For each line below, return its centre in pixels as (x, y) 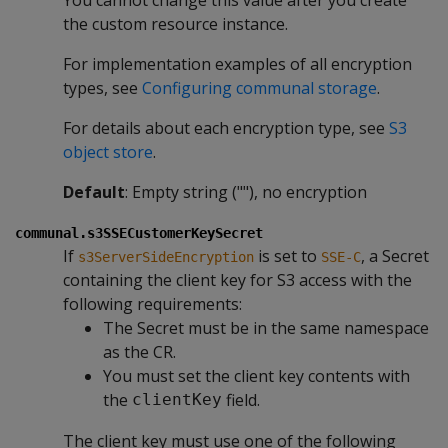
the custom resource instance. (175, 23)
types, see (102, 87)
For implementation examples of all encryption (237, 63)
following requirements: (152, 303)
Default (94, 191)
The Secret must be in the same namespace (266, 327)
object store (108, 151)
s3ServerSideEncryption (166, 256)
